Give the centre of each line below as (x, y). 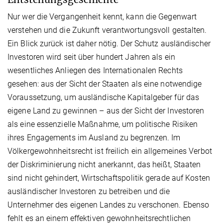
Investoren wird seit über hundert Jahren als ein (91, 57)
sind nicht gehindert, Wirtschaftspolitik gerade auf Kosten (109, 178)
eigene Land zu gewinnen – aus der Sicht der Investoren (106, 111)
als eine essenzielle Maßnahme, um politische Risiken (103, 124)
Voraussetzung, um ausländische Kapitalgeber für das (104, 97)
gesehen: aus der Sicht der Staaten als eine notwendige (105, 84)
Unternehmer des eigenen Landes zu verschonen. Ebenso (109, 205)
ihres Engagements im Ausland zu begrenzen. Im (94, 137)
